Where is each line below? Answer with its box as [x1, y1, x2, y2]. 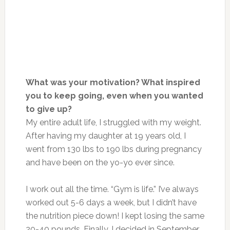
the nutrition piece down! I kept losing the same [25, 210, 204, 221]
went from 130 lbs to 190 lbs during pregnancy [25, 144, 202, 154]
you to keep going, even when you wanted [25, 90, 203, 101]
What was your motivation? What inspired [25, 77, 200, 87]
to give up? [25, 104, 82, 114]
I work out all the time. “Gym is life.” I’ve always [25, 184, 199, 194]
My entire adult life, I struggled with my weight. [25, 117, 201, 127]
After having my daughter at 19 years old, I [25, 130, 186, 141]
